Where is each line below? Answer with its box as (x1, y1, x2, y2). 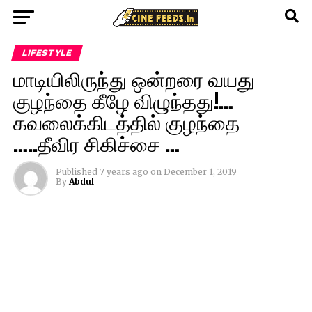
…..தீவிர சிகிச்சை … (13, 128, 180, 158)
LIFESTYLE (20, 47, 73, 58)
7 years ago (99, 166, 148, 177)
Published (55, 166, 97, 177)
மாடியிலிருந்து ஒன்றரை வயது (13, 63, 255, 93)
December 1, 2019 (163, 166, 237, 177)
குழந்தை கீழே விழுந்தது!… (13, 85, 233, 115)
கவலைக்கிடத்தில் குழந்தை (13, 107, 240, 136)
